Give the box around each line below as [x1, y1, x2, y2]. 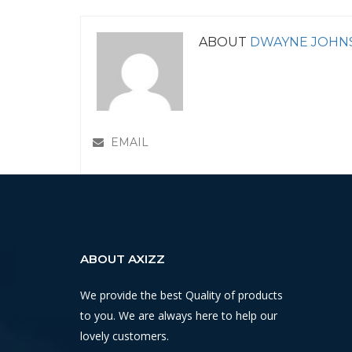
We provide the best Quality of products [80, 288, 283, 302]
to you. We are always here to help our [80, 308, 277, 323]
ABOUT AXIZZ [80, 251, 165, 266]
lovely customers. [80, 328, 169, 343]
